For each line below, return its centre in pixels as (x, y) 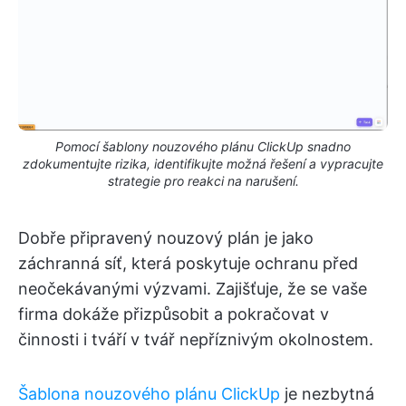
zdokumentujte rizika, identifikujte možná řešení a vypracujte (203, 163)
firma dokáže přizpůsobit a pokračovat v (174, 314)
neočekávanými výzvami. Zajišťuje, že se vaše (193, 288)
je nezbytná (327, 393)
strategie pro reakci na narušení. (203, 180)
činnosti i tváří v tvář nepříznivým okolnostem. (196, 339)
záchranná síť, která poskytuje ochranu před (188, 263)
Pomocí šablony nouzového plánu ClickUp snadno (203, 146)
